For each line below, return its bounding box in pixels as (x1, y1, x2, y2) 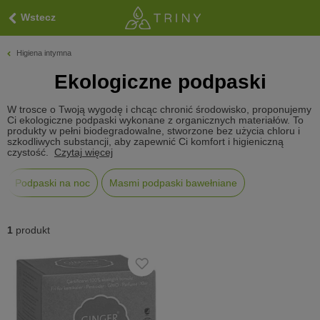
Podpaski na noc (15, 177, 90, 189)
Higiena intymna (16, 49, 71, 58)
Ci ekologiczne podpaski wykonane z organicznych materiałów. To (7, 115, 304, 126)
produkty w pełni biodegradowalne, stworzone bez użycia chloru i (7, 126, 300, 136)
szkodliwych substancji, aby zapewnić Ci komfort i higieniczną (7, 136, 284, 147)
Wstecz (21, 11, 56, 23)
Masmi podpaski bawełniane (109, 177, 237, 189)
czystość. (7, 147, 51, 158)
